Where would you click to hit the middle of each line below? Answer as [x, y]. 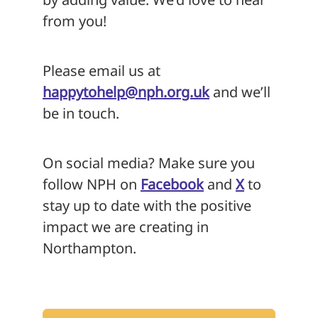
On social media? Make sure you [149, 163]
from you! [75, 21]
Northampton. [89, 248]
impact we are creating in [126, 226]
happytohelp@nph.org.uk [126, 92]
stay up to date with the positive [147, 205]
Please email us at [102, 70]
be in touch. [81, 113]
